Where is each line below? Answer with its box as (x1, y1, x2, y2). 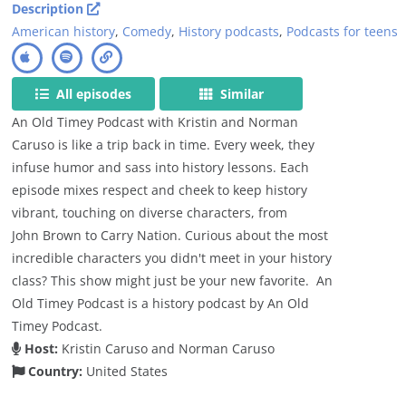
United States (86, 362, 169, 380)
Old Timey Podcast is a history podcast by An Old (12, 294, 310, 312)
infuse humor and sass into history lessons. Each (12, 158, 310, 176)
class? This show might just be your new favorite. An (12, 271, 333, 289)
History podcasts (179, 22, 280, 40)
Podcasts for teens (286, 22, 399, 40)
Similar (216, 84, 264, 102)
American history (12, 22, 116, 40)
